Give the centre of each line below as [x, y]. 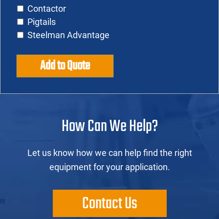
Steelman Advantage [68, 35]
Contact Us [109, 204]
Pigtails [42, 22]
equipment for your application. [109, 167]
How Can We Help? [109, 127]
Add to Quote [65, 66]
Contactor [47, 9]
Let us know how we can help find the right [109, 153]
